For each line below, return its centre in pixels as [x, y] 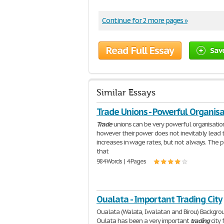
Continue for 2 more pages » [145, 20]
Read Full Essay [140, 50]
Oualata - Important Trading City [159, 199]
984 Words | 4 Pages [121, 161]
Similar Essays [126, 93]
